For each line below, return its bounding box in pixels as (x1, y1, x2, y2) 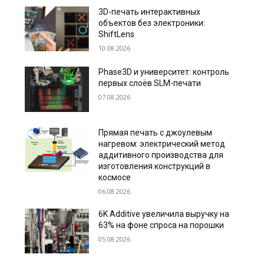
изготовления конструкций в (98, 161, 211, 171)
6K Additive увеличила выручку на (98, 209, 230, 219)
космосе (98, 172, 131, 182)
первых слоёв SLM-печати (98, 78, 202, 88)
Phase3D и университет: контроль (98, 67, 230, 77)
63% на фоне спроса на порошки (98, 220, 225, 230)
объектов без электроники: (98, 18, 206, 28)
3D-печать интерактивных (98, 7, 201, 17)
